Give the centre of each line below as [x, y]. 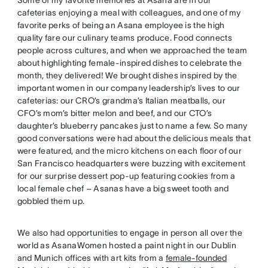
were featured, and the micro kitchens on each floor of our [129, 150]
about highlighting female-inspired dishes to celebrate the [129, 63]
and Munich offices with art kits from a [91, 258]
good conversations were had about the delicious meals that [134, 138]
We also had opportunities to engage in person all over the [130, 232]
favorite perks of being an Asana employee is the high [121, 25]
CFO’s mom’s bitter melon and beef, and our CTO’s [115, 113]
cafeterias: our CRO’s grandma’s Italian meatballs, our [121, 100]
